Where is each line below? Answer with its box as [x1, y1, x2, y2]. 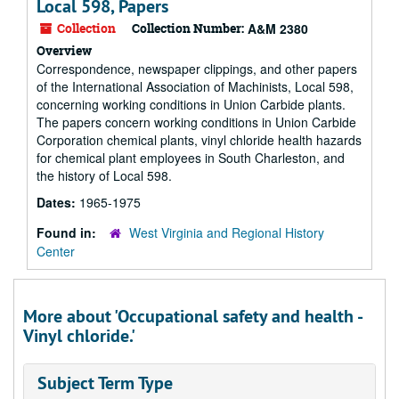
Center [37, 242, 75, 260]
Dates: [37, 193, 79, 211]
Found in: [37, 224, 100, 241]
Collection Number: [132, 20, 244, 37]
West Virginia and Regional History [129, 224, 324, 241]
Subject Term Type [37, 371, 173, 395]
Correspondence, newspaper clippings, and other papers [37, 60, 357, 77]
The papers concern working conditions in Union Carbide [37, 113, 356, 131]
